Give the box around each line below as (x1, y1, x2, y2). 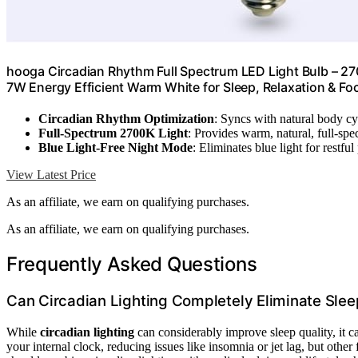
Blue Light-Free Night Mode (38, 141, 193, 155)
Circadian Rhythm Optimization (38, 112, 214, 126)
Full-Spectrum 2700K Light (38, 126, 188, 141)
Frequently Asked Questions (6, 253, 257, 276)
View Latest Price (6, 168, 96, 182)
